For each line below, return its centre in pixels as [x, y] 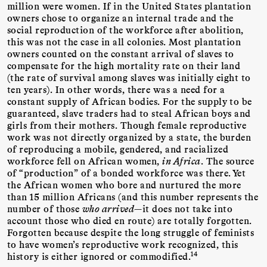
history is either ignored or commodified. [99, 256]
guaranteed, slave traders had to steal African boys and [129, 113]
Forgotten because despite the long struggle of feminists [131, 232]
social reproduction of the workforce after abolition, [125, 29]
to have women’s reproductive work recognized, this [123, 244]
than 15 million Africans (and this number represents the [133, 196]
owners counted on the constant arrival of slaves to [121, 53]
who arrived [108, 208]
